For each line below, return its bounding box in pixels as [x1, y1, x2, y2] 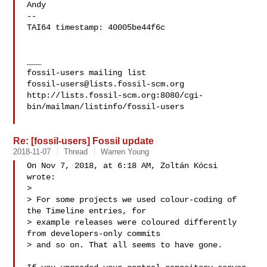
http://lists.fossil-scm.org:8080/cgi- [27, 91, 204, 100]
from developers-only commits [27, 229, 161, 238]
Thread [64, 147, 88, 156]
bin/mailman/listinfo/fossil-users [27, 102, 185, 111]
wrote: [27, 172, 56, 182]
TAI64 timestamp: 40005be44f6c [27, 23, 166, 32]
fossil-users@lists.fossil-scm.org [27, 79, 185, 89]
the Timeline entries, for [27, 206, 147, 216]
